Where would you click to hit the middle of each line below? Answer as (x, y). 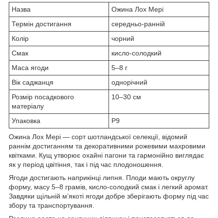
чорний (123, 38)
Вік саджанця (33, 82)
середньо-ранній (138, 24)
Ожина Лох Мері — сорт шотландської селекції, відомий (98, 136)
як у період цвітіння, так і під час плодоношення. (86, 164)
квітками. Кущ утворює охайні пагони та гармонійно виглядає (106, 155)
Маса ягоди (30, 67)
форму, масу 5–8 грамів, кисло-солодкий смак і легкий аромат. (109, 187)
